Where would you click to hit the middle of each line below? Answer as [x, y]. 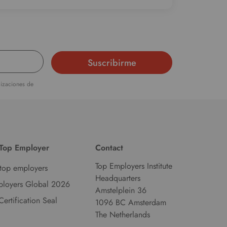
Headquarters [118, 178]
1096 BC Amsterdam [130, 202]
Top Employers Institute [134, 166]
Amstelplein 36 [121, 190]
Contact [109, 148]
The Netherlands [122, 215]
